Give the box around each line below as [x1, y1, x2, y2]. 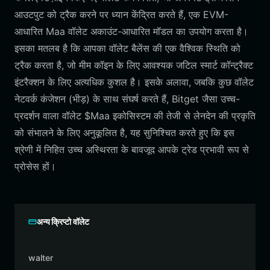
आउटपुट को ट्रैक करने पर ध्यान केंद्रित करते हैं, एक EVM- [14, 8, 228, 20]
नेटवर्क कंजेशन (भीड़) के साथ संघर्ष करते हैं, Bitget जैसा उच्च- [14, 93, 240, 105]
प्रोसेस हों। [14, 160, 56, 172]
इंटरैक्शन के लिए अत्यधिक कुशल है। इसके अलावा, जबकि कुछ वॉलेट [14, 76, 254, 88]
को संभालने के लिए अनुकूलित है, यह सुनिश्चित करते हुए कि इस [14, 127, 234, 139]
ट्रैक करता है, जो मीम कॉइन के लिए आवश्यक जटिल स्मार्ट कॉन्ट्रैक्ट [14, 59, 253, 71]
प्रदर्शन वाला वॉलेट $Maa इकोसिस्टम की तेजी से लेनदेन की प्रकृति [14, 110, 256, 122]
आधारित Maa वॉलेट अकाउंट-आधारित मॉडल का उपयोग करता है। [14, 25, 248, 37]
